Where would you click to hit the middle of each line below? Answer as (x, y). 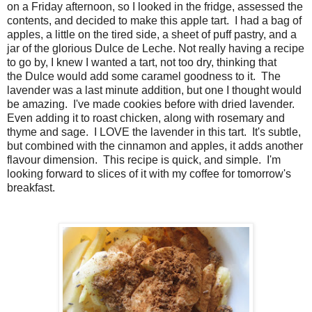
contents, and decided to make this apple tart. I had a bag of (154, 20)
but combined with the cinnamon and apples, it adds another (155, 146)
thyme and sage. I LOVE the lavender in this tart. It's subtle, (154, 132)
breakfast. (31, 187)
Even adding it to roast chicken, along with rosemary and (146, 118)
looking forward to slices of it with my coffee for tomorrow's (150, 173)
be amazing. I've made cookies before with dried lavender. (152, 104)
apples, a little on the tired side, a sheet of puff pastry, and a (152, 34)
